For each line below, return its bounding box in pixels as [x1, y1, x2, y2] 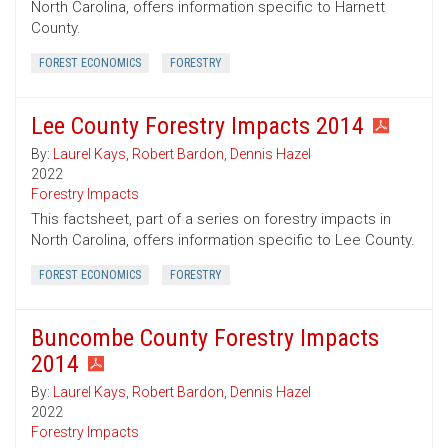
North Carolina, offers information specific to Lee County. [31, 231, 415, 250]
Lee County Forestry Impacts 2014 [31, 112, 364, 141]
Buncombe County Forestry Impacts [31, 324, 379, 353]
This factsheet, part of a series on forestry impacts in [31, 210, 391, 229]
